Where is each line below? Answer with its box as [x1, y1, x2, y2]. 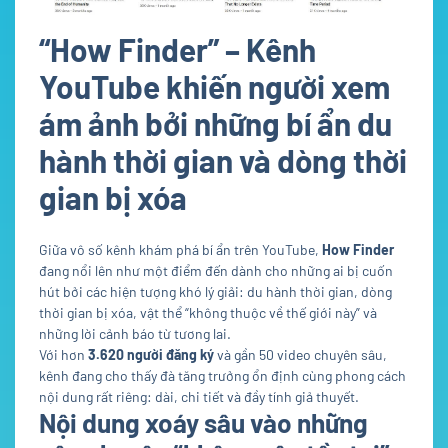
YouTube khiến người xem [39, 67, 390, 106]
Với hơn [39, 346, 88, 364]
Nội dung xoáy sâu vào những [39, 407, 368, 439]
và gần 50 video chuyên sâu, [214, 346, 387, 364]
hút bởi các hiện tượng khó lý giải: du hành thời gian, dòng [39, 283, 392, 301]
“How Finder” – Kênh [39, 30, 316, 69]
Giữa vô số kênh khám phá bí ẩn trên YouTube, [39, 241, 322, 259]
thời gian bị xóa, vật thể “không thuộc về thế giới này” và [39, 304, 377, 322]
